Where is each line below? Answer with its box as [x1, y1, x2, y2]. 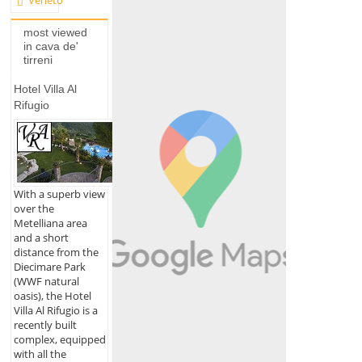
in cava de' [23, 39, 78, 53]
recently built [13, 317, 77, 332]
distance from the [13, 244, 99, 259]
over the [13, 200, 54, 216]
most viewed [23, 25, 87, 39]
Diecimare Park [13, 259, 86, 274]
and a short [13, 229, 69, 245]
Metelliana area [13, 215, 87, 230]
